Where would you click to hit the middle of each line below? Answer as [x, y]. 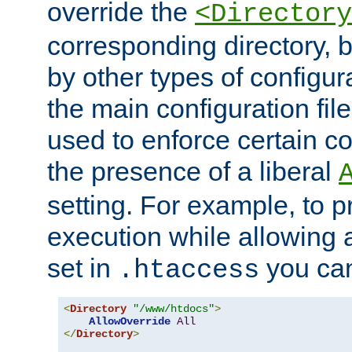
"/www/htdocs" [174, 309]
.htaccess [189, 271]
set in [82, 268]
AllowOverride [130, 322]
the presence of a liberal [193, 172]
